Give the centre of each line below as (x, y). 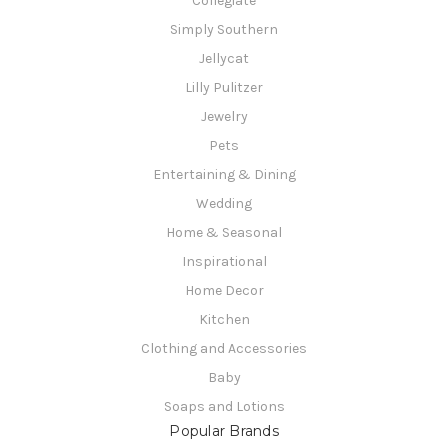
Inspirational (224, 262)
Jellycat (224, 59)
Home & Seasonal (224, 233)
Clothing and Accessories (224, 349)
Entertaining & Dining (224, 175)
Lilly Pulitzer (224, 88)
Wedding (224, 204)
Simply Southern (224, 30)
